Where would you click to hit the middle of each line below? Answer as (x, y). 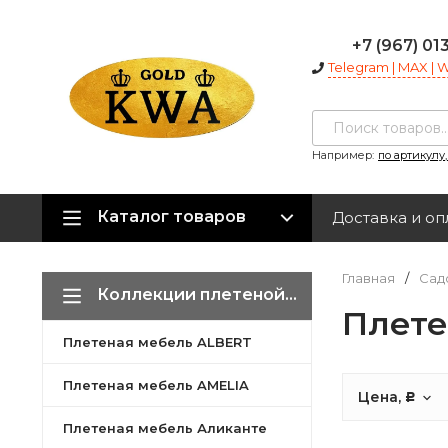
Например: (343, 154)
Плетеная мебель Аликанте (165, 428)
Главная (368, 278)
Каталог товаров (171, 216)
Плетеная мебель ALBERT (157, 342)
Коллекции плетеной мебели (191, 294)
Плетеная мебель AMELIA (156, 385)
